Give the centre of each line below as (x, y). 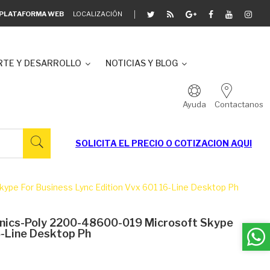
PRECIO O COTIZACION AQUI (192, 143)
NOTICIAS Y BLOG (142, 63)
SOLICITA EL (103, 143)
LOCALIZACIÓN (98, 14)
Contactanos (239, 104)
